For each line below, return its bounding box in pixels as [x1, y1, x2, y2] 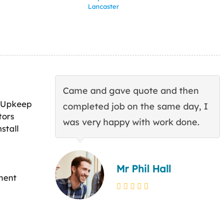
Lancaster [88, 2, 119, 11]
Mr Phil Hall [116, 163, 171, 175]
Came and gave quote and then [63, 85, 199, 97]
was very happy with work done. [63, 116, 199, 128]
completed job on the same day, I [63, 101, 208, 112]
